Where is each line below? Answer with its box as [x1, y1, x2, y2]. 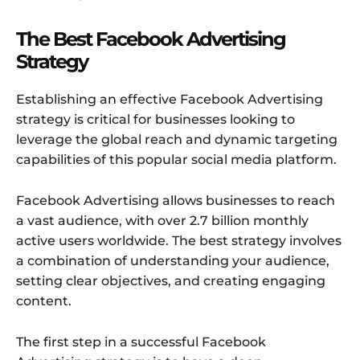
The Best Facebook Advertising [16, 27, 285, 51]
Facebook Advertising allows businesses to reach [16, 193, 335, 209]
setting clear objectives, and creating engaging [16, 273, 325, 289]
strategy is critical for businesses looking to [16, 112, 295, 128]
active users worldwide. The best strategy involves [16, 233, 342, 249]
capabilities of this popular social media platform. [16, 152, 337, 168]
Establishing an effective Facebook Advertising [16, 92, 323, 108]
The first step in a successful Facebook [16, 334, 266, 350]
